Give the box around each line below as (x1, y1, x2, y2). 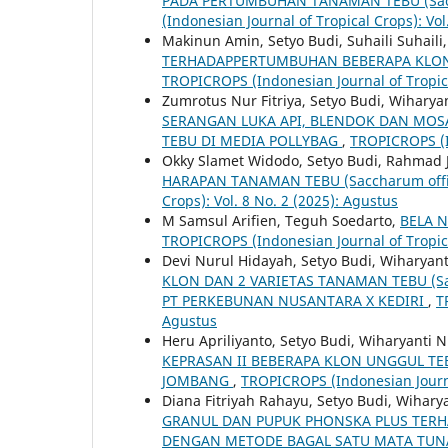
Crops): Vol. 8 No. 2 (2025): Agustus (162, 190, 398, 210)
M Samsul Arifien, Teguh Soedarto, (162, 210, 400, 230)
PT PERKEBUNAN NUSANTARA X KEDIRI (162, 290, 428, 310)
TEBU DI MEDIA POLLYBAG (162, 130, 342, 150)
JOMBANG (162, 370, 233, 390)
